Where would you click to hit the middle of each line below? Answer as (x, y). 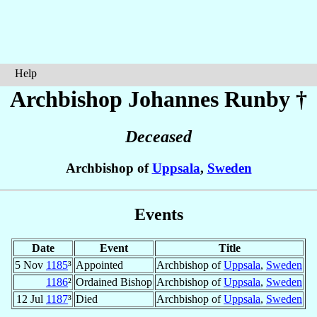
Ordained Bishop (114, 282)
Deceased (158, 137)
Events (158, 214)
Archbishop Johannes (117, 99)
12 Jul (31, 299)
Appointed (99, 265)
